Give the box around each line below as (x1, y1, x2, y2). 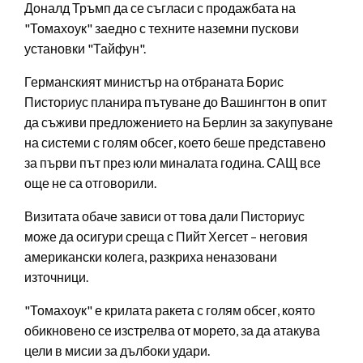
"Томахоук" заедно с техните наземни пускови (24, 19, 299, 36)
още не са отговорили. (24, 174, 156, 190)
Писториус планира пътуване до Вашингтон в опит (24, 93, 327, 109)
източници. (24, 268, 88, 284)
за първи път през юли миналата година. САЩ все (24, 154, 321, 170)
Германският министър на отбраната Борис (24, 73, 284, 89)
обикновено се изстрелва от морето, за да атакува (24, 322, 320, 338)
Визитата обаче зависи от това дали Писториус (24, 207, 305, 224)
